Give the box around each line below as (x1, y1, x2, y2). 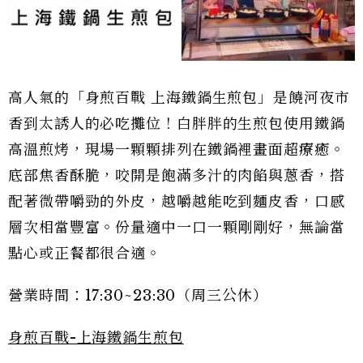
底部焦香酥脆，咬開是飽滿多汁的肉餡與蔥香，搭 (8, 166, 345, 185)
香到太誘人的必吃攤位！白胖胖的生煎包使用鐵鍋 (8, 114, 345, 133)
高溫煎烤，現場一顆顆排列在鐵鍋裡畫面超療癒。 (8, 140, 345, 159)
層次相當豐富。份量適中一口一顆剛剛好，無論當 (8, 218, 345, 237)
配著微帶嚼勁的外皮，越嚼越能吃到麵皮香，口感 (8, 192, 345, 211)
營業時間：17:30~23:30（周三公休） (8, 286, 268, 305)
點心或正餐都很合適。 (8, 244, 161, 263)
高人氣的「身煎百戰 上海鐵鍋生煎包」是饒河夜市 (8, 88, 350, 107)
